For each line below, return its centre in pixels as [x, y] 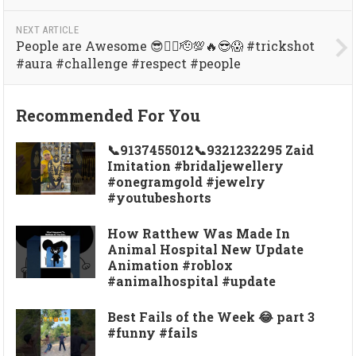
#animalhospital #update [192, 281]
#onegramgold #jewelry [187, 181]
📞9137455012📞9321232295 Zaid [211, 149]
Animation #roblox [170, 265]
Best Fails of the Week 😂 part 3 [211, 316]
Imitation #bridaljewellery [196, 165]
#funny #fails [153, 332]
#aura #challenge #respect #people [129, 63]
